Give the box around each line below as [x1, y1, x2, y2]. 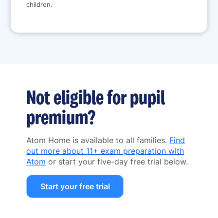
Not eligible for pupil [26, 84, 165, 110]
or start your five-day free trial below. [46, 157, 188, 167]
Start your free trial [40, 182, 110, 192]
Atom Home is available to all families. [26, 135, 170, 145]
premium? [26, 104, 96, 130]
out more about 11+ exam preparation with [26, 146, 184, 156]
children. [26, 1, 53, 9]
